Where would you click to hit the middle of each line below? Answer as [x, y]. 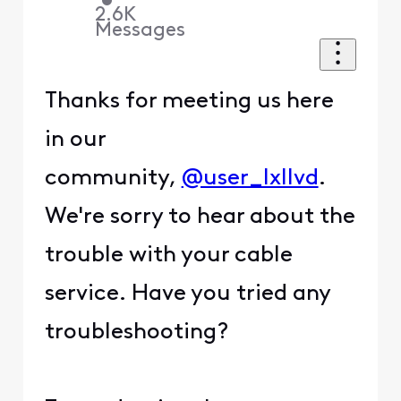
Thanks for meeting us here [189, 101]
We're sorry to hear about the [200, 217]
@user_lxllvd [250, 178]
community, [113, 178]
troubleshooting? [139, 332]
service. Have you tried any [187, 294]
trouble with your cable [168, 255]
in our [75, 140]
